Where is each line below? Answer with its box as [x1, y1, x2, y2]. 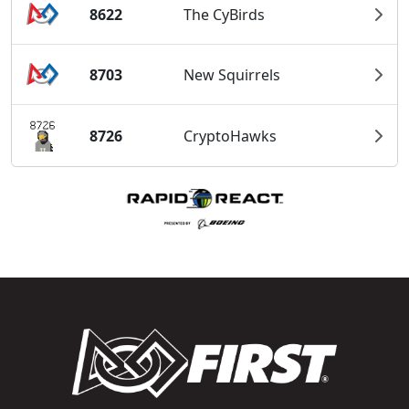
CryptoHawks [184, 125, 278, 146]
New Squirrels [184, 64, 281, 85]
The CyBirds [184, 4, 266, 25]
